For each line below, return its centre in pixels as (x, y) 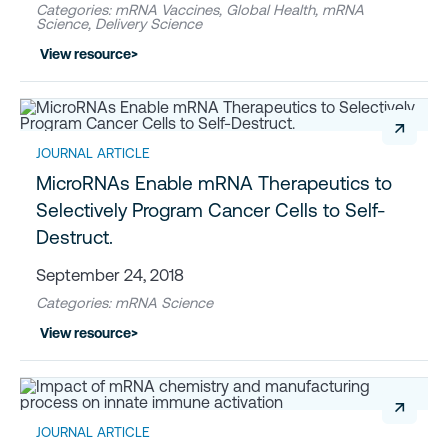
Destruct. (74, 237)
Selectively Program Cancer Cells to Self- (210, 210)
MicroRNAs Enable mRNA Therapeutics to (214, 183)
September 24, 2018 (110, 275)
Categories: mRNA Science (124, 303)
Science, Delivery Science (119, 24)
